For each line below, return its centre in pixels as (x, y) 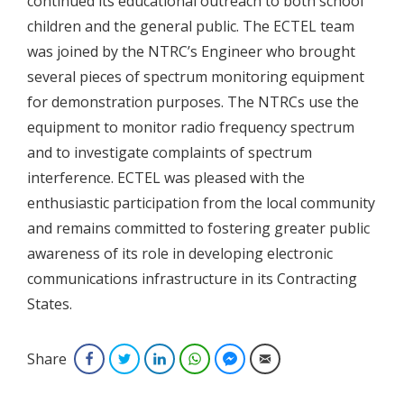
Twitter (156, 358)
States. (50, 303)
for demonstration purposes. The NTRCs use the (193, 101)
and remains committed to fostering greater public (198, 228)
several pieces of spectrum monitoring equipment (196, 76)
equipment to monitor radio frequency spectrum (191, 127)
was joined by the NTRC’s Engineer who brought (191, 51)
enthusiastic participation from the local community (201, 202)
